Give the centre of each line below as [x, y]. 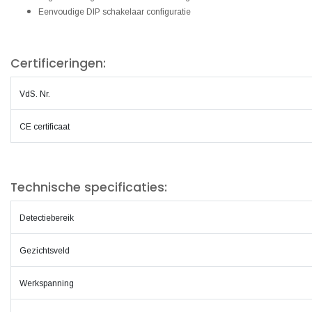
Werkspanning [47, 283]
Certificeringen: [58, 63]
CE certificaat [54, 127]
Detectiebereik [47, 218]
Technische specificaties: [89, 187]
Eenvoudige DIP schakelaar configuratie [115, 12]
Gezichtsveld [45, 251]
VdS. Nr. [35, 94]
